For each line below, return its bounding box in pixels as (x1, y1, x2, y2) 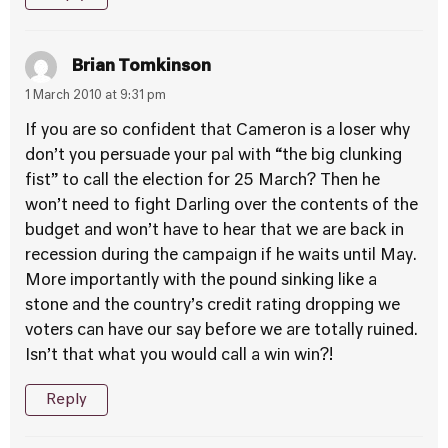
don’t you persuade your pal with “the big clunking (25, 148, 402, 164)
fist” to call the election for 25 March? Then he (25, 173, 380, 189)
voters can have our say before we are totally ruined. (25, 323, 418, 339)
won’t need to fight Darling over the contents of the (25, 198, 418, 214)
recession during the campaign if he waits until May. (25, 248, 417, 264)
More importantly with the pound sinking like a (25, 273, 377, 289)
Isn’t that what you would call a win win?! (25, 348, 333, 364)
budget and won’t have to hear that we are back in (25, 223, 404, 239)
